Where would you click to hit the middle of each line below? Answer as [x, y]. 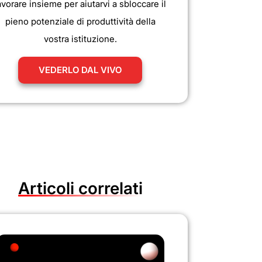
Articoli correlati [80, 188]
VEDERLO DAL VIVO [80, 70]
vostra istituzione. [80, 39]
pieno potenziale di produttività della [80, 22]
